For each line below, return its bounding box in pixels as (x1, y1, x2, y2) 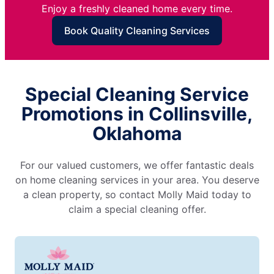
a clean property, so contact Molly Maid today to (23, 188, 251, 201)
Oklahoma (92, 122, 182, 145)
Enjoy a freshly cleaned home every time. (42, 2, 232, 15)
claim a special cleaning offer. (68, 203, 206, 216)
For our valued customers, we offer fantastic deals (20, 159, 254, 172)
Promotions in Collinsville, (21, 103, 253, 125)
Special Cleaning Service (25, 83, 249, 106)
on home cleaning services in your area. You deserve (15, 174, 259, 187)
